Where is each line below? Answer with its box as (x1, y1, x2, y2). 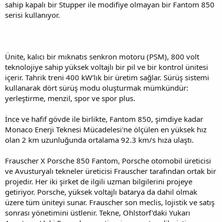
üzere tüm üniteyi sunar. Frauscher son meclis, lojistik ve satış (5, 197, 215, 207)
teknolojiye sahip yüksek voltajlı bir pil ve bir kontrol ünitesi (5, 61, 208, 72)
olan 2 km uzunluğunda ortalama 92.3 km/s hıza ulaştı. (5, 134, 194, 145)
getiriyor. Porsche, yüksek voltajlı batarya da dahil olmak (5, 186, 197, 197)
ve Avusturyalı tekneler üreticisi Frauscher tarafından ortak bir (5, 166, 216, 176)
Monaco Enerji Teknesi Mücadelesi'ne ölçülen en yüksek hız (5, 124, 207, 134)
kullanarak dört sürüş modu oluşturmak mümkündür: (5, 82, 188, 93)
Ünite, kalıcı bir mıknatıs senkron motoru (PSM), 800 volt (5, 51, 199, 61)
